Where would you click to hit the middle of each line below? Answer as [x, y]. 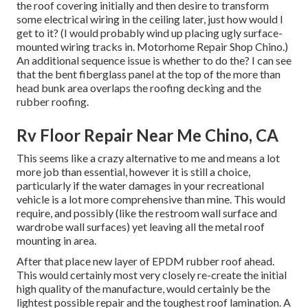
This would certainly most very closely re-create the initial [152, 275]
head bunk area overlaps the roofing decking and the [139, 88]
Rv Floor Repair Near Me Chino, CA [147, 135]
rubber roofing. [53, 102]
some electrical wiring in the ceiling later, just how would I [150, 19]
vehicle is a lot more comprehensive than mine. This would [151, 199]
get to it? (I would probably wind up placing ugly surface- [150, 33]
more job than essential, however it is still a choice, [133, 172]
